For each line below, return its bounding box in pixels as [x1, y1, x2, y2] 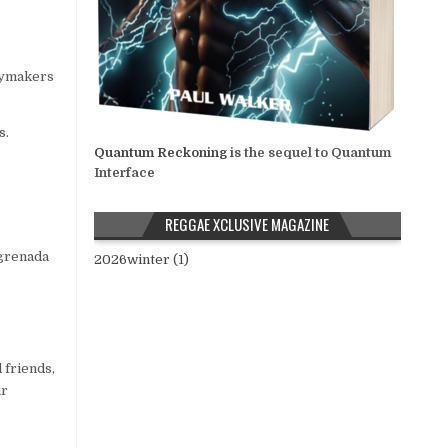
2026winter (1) [93, 252, 189, 268]
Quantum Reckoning [93, 145, 227, 161]
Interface [93, 165, 155, 181]
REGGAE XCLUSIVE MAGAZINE [165, 213, 330, 236]
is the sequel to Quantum [226, 145, 391, 161]
